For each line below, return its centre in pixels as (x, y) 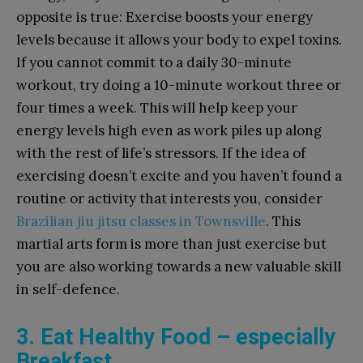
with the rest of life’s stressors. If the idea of (161, 153)
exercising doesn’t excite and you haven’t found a (179, 175)
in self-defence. (68, 289)
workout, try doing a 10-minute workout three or (179, 85)
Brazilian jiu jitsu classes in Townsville (141, 221)
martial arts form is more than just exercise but (171, 243)
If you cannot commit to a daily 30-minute (154, 62)
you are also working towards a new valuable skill (179, 266)
